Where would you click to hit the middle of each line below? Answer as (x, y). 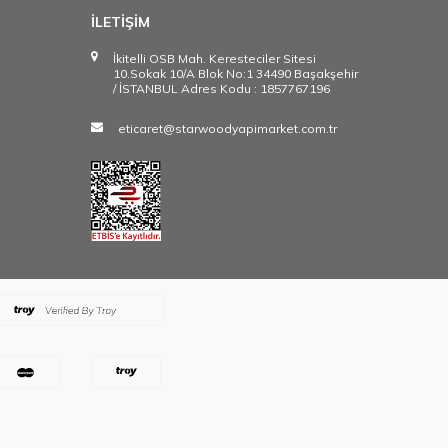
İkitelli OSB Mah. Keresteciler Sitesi (214, 58)
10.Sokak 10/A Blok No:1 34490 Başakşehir (235, 73)
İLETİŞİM (120, 22)
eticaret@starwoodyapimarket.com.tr (227, 128)
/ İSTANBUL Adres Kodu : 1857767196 (221, 88)
